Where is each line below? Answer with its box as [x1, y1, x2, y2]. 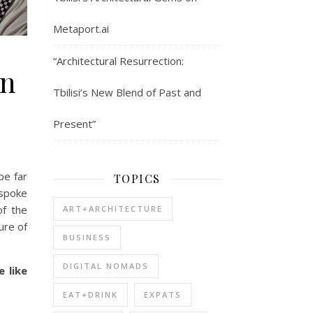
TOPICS [113, 171, 161, 186]
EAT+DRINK [63, 289, 118, 300]
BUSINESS [63, 232, 111, 242]
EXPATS [144, 289, 182, 300]
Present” [53, 117, 96, 131]
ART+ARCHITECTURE [63, 203, 163, 214]
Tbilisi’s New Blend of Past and [53, 85, 201, 99]
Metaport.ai [53, 22, 109, 36]
